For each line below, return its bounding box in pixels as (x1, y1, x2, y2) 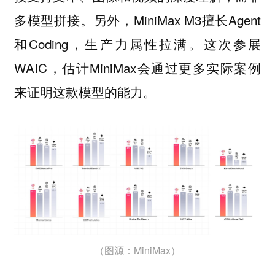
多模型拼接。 (14, 11, 94, 29)
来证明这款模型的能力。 (14, 82, 156, 101)
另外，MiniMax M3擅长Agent (93, 10, 261, 29)
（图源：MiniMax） (95, 243, 180, 258)
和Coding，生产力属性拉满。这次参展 (14, 34, 261, 53)
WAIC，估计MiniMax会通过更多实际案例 (14, 58, 261, 77)
